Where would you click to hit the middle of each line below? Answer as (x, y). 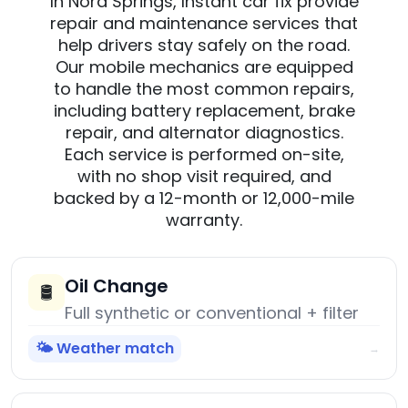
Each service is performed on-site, (204, 155)
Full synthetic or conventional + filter (212, 313)
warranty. (204, 220)
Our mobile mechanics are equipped (204, 67)
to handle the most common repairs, (204, 89)
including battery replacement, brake (204, 111)
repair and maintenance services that (204, 24)
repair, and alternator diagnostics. (204, 133)
